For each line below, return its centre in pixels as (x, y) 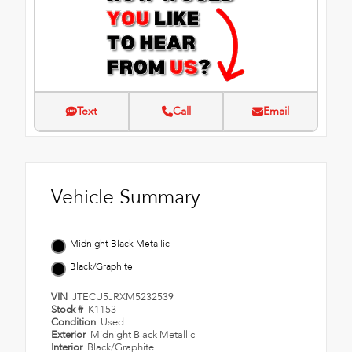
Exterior (70, 335)
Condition (75, 323)
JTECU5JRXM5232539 (123, 297)
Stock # (68, 310)
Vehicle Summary (126, 198)
